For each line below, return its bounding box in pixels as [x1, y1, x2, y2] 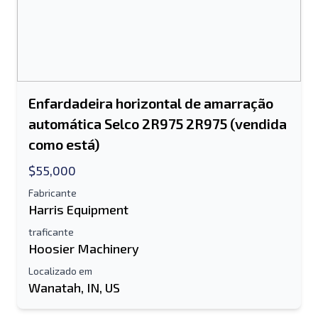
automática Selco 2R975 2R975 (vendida [28, 115, 287, 132]
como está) [28, 136, 99, 153]
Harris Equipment [28, 202, 128, 217]
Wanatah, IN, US [28, 280, 120, 295]
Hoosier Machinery [28, 241, 139, 256]
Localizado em [28, 265, 92, 277]
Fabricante [28, 187, 77, 199]
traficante [28, 226, 74, 238]
